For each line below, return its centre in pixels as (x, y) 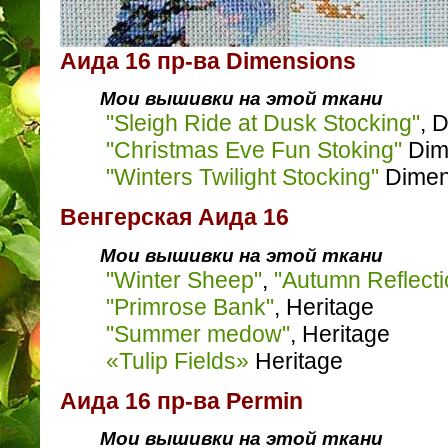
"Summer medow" (198, 333)
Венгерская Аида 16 (174, 217)
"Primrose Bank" (190, 306)
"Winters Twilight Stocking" (242, 177)
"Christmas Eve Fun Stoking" (254, 150)
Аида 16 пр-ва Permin (181, 401)
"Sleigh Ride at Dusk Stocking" (263, 123)
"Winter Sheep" (184, 279)
